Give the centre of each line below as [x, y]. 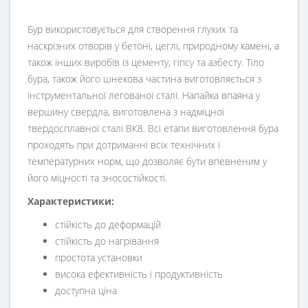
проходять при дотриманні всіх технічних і [124, 145]
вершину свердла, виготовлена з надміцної [126, 112]
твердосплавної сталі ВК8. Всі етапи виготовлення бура [153, 129]
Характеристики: [71, 201]
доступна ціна [86, 291]
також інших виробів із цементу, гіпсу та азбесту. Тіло [146, 63]
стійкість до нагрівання [107, 241]
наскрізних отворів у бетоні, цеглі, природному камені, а [153, 46]
